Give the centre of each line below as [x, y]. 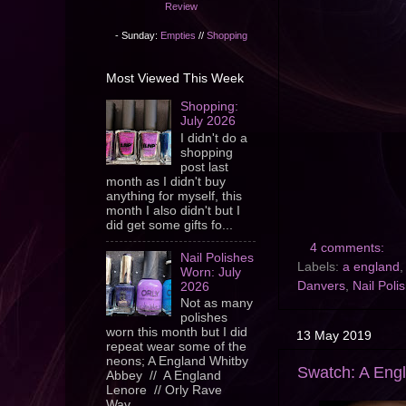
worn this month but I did [177, 333]
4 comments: [348, 248]
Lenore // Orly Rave [164, 391]
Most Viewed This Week [175, 77]
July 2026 [208, 121]
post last [205, 167]
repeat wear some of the [176, 347]
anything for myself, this [174, 196]
